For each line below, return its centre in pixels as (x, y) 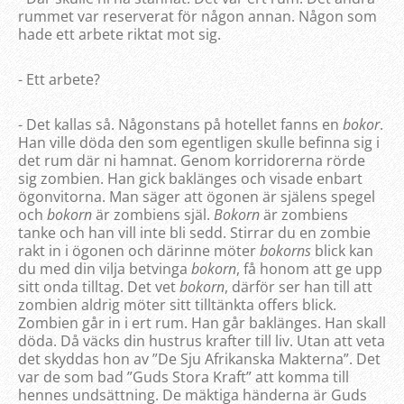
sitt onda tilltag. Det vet (99, 287)
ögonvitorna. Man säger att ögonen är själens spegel (197, 197)
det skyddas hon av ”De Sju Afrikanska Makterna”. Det (199, 359)
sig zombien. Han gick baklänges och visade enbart (190, 179)
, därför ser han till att (298, 287)
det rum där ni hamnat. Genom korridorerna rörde (192, 161)
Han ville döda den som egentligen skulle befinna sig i (199, 143)
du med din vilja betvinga (105, 269)
